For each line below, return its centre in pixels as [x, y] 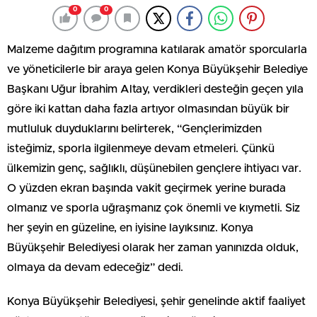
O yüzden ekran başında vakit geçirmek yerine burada [146, 188]
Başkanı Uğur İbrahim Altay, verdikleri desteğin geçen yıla [155, 89]
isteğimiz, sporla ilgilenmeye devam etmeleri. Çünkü [141, 148]
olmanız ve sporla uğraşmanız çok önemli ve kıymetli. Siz [154, 208]
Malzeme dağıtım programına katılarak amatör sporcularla [157, 49]
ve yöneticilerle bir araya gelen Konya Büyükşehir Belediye [157, 69]
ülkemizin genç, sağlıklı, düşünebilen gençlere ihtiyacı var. [154, 168]
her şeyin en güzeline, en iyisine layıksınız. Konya [130, 227]
